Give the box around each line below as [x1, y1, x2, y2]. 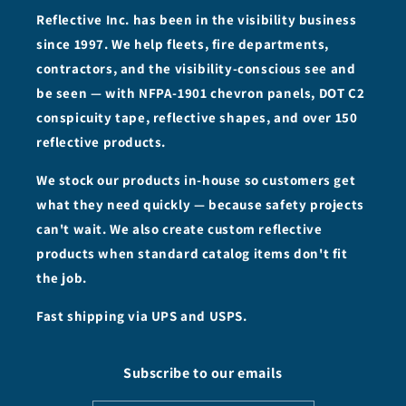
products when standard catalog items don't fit [36, 245, 348, 263]
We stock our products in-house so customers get [36, 171, 356, 189]
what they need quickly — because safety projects [36, 196, 364, 214]
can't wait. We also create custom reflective [36, 220, 323, 238]
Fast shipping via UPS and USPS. [36, 307, 247, 325]
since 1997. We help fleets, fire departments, [36, 35, 330, 53]
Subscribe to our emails [123, 363, 283, 383]
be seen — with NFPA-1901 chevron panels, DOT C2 [36, 84, 365, 102]
